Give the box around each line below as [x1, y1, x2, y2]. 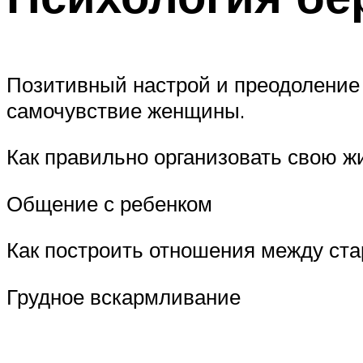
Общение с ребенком [6, 190, 212, 216]
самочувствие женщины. [6, 96, 245, 123]
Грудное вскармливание [6, 284, 241, 310]
